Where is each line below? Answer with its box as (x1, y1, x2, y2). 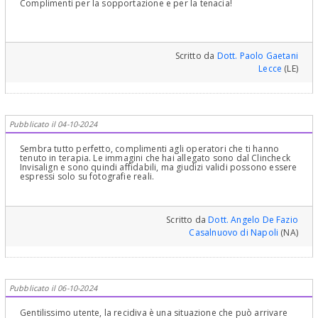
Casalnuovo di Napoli (189, 226, 279, 238)
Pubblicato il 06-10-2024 (9, 282, 97, 293)
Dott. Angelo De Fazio (208, 213, 298, 226)
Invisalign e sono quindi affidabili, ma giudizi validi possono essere (20, 160, 297, 173)
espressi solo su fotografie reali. (20, 170, 155, 182)
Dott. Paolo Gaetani (216, 49, 298, 62)
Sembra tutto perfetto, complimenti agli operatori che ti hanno (20, 142, 280, 155)
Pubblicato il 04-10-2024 (9, 118, 97, 129)
